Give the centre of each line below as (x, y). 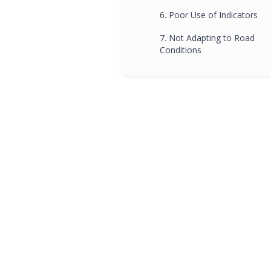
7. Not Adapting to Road (207, 38)
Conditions (181, 50)
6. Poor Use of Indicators (209, 15)
